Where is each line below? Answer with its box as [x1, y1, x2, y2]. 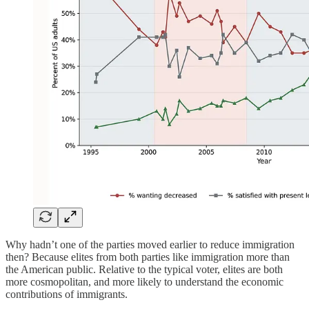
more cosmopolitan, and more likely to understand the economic [6, 276, 283, 288]
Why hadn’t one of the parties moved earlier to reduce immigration [6, 239, 295, 251]
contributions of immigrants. [6, 288, 128, 301]
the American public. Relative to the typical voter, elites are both [6, 263, 283, 276]
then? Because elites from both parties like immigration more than [6, 251, 290, 263]
